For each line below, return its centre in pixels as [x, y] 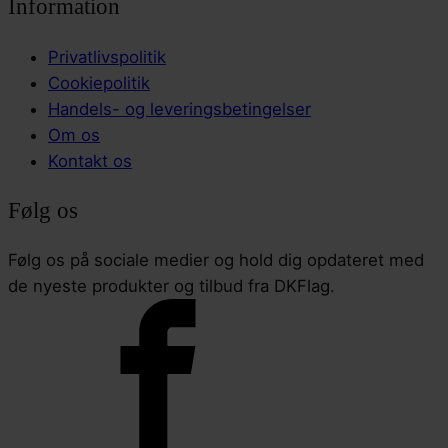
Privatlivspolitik [107, 56]
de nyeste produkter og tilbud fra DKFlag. [171, 286]
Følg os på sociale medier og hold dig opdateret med [216, 260]
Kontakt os [90, 160]
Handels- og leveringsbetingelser [179, 108]
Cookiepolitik [99, 82]
